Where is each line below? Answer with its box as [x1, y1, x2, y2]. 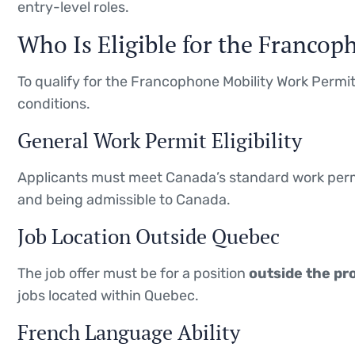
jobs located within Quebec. [17, 286, 199, 304]
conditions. [17, 94, 90, 113]
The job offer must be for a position [17, 264, 249, 282]
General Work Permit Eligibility [17, 126, 302, 154]
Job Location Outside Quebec [17, 222, 280, 250]
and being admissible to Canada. [17, 190, 231, 208]
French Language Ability [17, 318, 240, 345]
